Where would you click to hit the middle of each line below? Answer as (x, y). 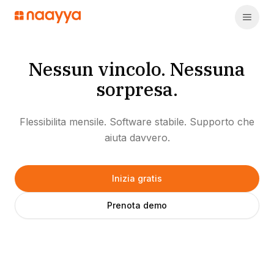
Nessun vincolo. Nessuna (137, 69)
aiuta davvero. (137, 138)
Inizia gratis (137, 178)
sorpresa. (137, 89)
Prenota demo (137, 205)
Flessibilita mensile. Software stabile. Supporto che (137, 122)
